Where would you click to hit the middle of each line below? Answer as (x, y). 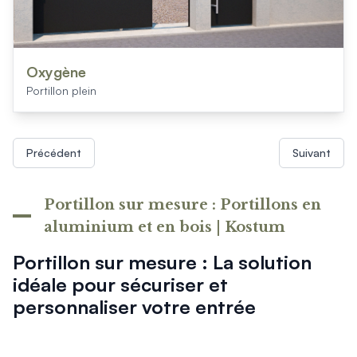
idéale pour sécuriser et (120, 284)
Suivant (312, 152)
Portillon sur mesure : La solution (162, 262)
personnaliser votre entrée (134, 306)
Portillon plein (61, 90)
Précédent (54, 152)
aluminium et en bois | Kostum (164, 227)
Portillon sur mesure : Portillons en (182, 204)
